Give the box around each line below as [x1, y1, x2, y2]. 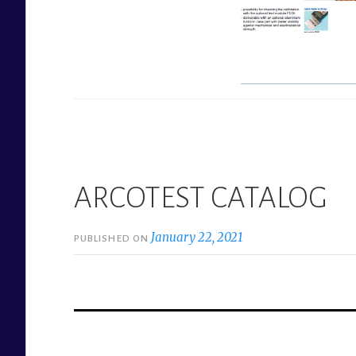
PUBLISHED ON [74, 232, 152, 244]
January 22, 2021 [151, 229, 244, 245]
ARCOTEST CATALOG [74, 181, 327, 214]
